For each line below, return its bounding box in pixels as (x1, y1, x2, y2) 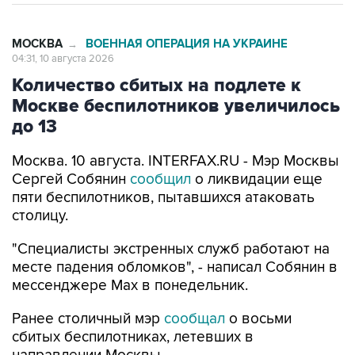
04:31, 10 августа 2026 (12, 52, 114, 65)
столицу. (12, 207, 68, 225)
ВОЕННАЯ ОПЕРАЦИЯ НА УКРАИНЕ (86, 36, 288, 52)
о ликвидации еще (195, 170, 323, 189)
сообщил (130, 170, 195, 189)
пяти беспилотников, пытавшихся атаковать (12, 189, 315, 207)
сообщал (164, 310, 229, 328)
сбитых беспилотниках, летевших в (12, 328, 254, 346)
